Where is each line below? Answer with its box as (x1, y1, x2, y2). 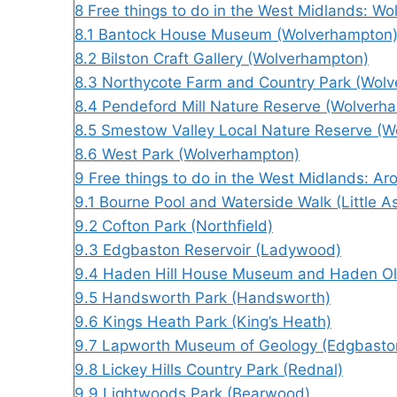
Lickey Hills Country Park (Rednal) (102, 360, 343, 378)
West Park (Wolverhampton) (102, 144, 300, 163)
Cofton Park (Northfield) (102, 216, 273, 235)
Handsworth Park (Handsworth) (102, 288, 331, 307)
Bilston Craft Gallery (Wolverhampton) (101, 49, 369, 67)
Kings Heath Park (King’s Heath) (103, 312, 331, 331)
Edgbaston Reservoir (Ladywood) (103, 240, 341, 259)
